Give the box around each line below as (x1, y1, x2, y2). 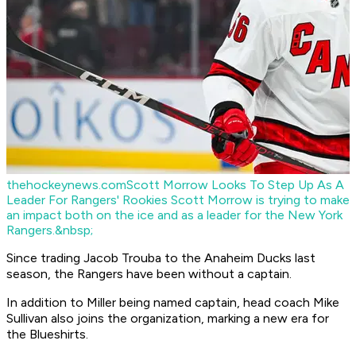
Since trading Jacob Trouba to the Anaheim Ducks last (6, 250, 315, 266)
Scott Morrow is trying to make (171, 192, 350, 208)
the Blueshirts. (6, 327, 88, 342)
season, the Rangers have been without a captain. (6, 266, 295, 282)
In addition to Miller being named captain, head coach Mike (6, 295, 339, 311)
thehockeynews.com (6, 177, 126, 193)
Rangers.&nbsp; (6, 222, 93, 238)
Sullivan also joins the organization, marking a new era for (6, 311, 329, 327)
